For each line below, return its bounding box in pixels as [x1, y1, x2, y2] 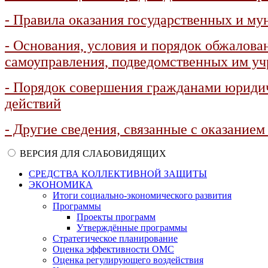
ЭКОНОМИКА [29, 179, 93, 190]
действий [5, 96, 61, 111]
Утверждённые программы [77, 223, 187, 233]
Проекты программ [77, 212, 156, 222]
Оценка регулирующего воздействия [53, 255, 203, 265]
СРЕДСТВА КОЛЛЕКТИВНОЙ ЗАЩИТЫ [29, 169, 207, 179]
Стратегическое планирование [53, 233, 178, 243]
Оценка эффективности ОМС [53, 244, 174, 254]
